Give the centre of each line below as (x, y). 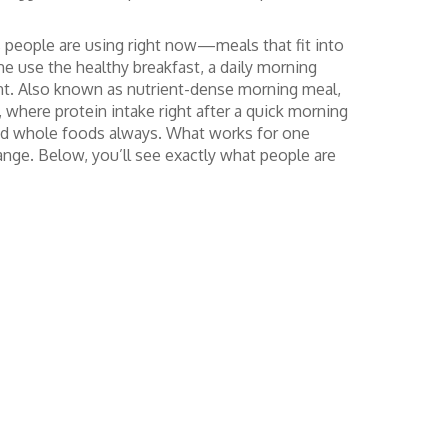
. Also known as (68, 89)
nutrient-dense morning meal (232, 89)
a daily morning (262, 67)
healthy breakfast (138, 67)
